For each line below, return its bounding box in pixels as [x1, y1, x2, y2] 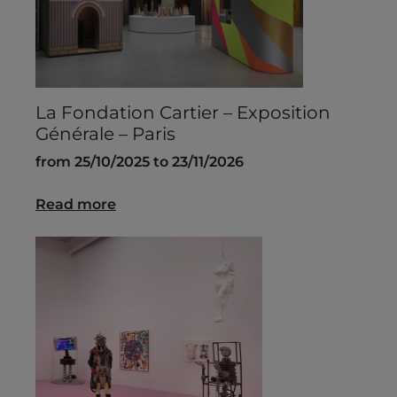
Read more [35, 196, 116, 214]
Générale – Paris [35, 123, 175, 145]
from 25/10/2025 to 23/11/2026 [35, 153, 244, 171]
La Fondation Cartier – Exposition [35, 102, 331, 124]
